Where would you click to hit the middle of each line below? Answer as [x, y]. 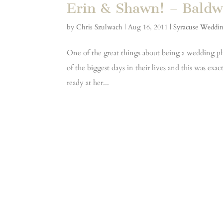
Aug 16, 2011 [148, 27]
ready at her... [88, 83]
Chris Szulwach [100, 27]
